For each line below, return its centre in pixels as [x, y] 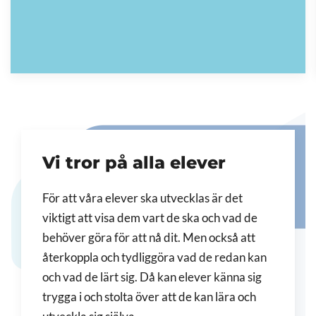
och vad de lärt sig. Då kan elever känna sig [152, 277]
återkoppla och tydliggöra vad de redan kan [154, 257]
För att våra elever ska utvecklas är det [142, 198]
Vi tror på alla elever [134, 163]
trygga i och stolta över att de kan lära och [149, 297]
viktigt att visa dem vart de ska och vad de [150, 218]
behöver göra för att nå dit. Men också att [149, 238]
